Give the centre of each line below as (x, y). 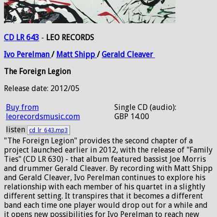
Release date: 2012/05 (42, 88)
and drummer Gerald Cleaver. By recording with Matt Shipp (108, 168)
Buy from (22, 107)
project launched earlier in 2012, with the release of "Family (108, 150)
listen (16, 130)
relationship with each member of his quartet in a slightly (105, 187)
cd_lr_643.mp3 (48, 130)
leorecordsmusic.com (43, 116)
